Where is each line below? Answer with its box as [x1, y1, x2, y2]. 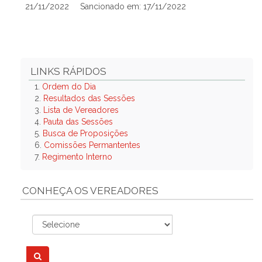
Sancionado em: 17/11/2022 [80, 2, 186, 11]
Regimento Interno [42, 152, 112, 161]
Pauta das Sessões [43, 117, 113, 126]
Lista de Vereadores [43, 105, 119, 115]
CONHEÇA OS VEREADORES [22, 185, 158, 196]
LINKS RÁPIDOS [30, 65, 106, 77]
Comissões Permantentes [44, 140, 140, 150]
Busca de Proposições [43, 129, 128, 138]
